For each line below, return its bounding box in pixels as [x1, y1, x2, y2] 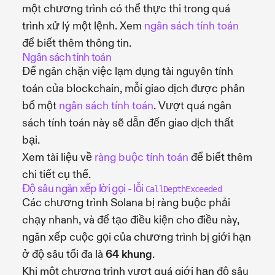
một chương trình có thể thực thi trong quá [22, 1, 230, 16]
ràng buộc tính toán [95, 150, 188, 165]
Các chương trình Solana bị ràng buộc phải [22, 195, 230, 210]
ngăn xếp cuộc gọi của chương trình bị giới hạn [22, 230, 251, 244]
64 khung [106, 247, 152, 261]
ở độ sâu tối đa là [22, 247, 106, 261]
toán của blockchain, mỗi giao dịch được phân [22, 81, 245, 96]
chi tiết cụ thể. [22, 167, 91, 182]
